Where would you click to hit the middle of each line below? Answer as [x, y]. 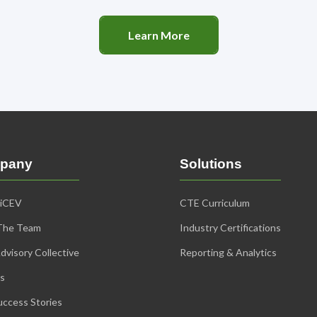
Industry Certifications [230, 228]
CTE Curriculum [215, 203]
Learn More [158, 35]
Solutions [211, 164]
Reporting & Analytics [228, 253]
